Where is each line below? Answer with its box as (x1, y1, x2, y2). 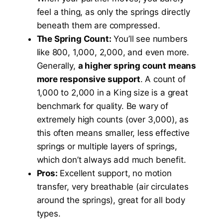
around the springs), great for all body (36, 195, 185, 205)
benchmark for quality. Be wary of (36, 101, 168, 111)
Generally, (36, 60, 78, 71)
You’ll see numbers (111, 33, 188, 44)
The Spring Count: (36, 33, 111, 44)
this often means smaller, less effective (36, 127, 190, 138)
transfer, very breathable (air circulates (36, 181, 189, 192)
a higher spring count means (78, 60, 197, 71)
